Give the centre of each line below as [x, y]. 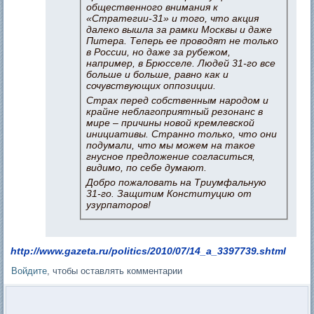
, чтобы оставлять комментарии [115, 271]
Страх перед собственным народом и [178, 100]
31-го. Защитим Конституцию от [169, 193]
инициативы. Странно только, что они [182, 134]
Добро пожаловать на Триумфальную [177, 182]
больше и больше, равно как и [158, 74]
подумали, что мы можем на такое [171, 145]
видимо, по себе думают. [147, 167]
